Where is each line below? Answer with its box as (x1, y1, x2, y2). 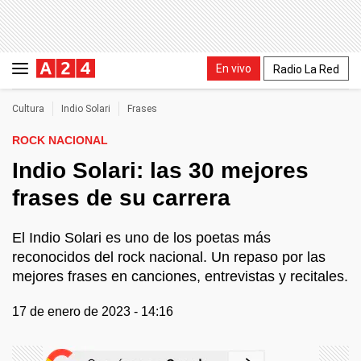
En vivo (216, 61, 251, 75)
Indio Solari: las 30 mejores (12, 158, 309, 183)
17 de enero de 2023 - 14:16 (12, 305, 173, 318)
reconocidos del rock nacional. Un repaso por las (12, 249, 326, 265)
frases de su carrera (12, 185, 230, 210)
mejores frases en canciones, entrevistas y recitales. (12, 268, 348, 284)
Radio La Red (273, 62, 339, 76)
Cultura (12, 103, 44, 114)
